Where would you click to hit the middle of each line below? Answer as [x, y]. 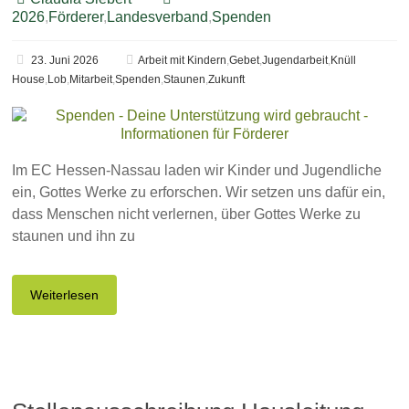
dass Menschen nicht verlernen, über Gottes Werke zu [187, 214]
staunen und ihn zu [74, 236]
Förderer [76, 17]
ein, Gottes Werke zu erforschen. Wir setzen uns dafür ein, [199, 192]
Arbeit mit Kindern [183, 60]
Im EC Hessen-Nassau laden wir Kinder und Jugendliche [197, 170]
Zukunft [227, 79]
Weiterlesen [65, 295]
